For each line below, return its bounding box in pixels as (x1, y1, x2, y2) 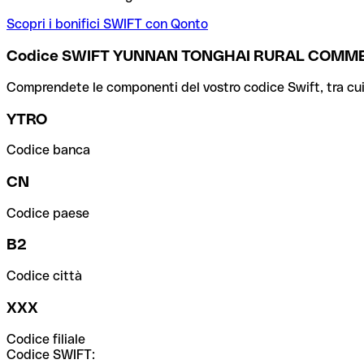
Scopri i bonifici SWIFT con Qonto (6, 16, 208, 32)
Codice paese (6, 205, 89, 221)
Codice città (6, 268, 82, 284)
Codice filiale (6, 331, 85, 347)
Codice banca (6, 142, 90, 158)
